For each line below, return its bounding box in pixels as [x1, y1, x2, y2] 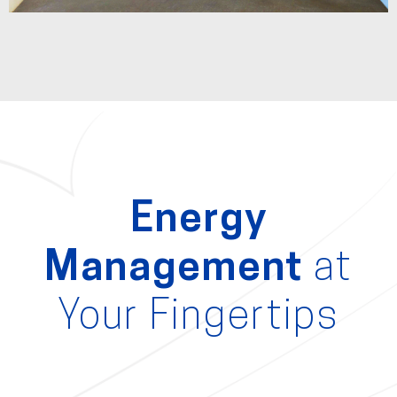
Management [44, 249, 314, 292]
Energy [129, 200, 268, 243]
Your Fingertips [58, 298, 339, 340]
